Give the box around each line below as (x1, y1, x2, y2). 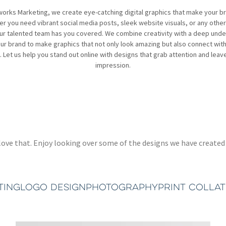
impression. (95, 61, 131, 70)
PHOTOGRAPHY (86, 182, 158, 193)
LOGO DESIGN (20, 182, 86, 193)
